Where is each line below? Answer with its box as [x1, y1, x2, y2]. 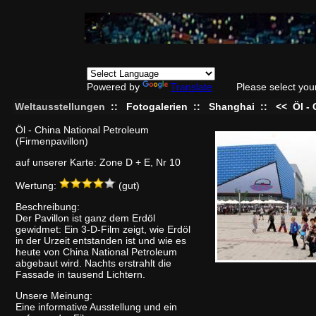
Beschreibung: [16, 201, 80, 212]
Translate [171, 81, 212, 92]
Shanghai [209, 101, 255, 112]
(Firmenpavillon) [16, 135, 88, 147]
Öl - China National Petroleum [16, 124, 149, 135]
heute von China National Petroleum [16, 246, 177, 257]
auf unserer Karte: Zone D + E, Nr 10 [16, 157, 181, 168]
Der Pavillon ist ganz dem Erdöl [16, 212, 155, 224]
